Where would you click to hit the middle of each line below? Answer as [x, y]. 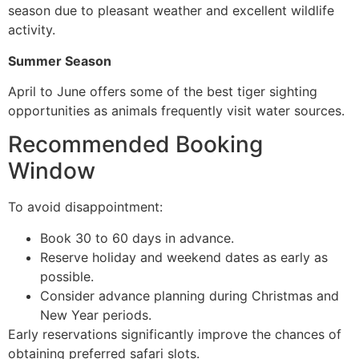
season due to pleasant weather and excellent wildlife [171, 11]
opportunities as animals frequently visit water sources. [176, 110]
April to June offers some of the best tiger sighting [163, 91]
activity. [32, 30]
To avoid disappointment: [85, 207]
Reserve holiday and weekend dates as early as [184, 257]
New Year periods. [96, 315]
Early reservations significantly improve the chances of [175, 334]
